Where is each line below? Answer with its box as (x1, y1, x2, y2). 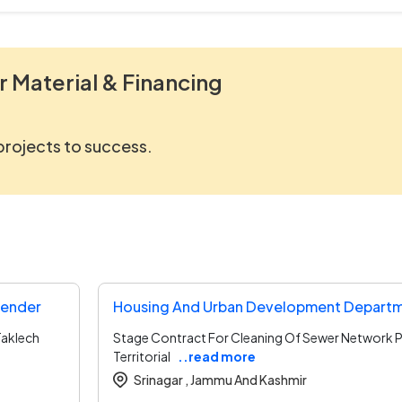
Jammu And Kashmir (188, 371, 307, 388)
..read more (178, 347, 256, 364)
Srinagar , (134, 371, 188, 388)
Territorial (113, 347, 170, 364)
